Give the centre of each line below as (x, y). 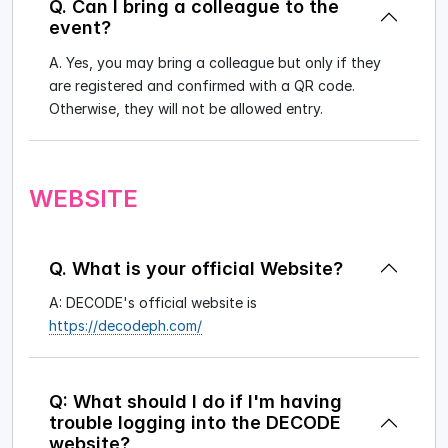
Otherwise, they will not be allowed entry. (186, 108)
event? (80, 27)
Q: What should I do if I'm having (195, 402)
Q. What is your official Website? (196, 268)
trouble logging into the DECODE (195, 423)
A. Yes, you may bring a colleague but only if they (215, 62)
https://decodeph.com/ (125, 326)
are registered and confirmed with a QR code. (202, 85)
